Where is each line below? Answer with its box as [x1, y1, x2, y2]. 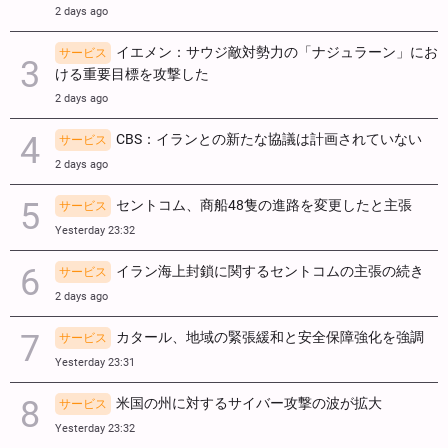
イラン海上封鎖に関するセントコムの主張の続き [116, 262, 424, 280]
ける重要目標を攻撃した [55, 65, 209, 83]
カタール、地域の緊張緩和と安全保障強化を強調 [116, 328, 424, 346]
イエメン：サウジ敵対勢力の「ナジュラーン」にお [116, 43, 438, 61]
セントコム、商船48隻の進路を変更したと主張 [116, 196, 412, 214]
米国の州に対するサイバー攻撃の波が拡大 [116, 394, 382, 412]
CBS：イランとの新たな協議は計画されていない [116, 130, 422, 148]
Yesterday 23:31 [55, 355, 135, 369]
